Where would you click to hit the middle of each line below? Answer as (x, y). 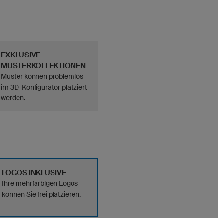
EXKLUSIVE (21, 55)
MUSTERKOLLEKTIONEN (43, 66)
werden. (13, 98)
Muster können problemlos (42, 76)
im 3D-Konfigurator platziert (44, 87)
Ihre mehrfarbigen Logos (40, 183)
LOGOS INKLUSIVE (34, 173)
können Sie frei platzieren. (41, 194)
